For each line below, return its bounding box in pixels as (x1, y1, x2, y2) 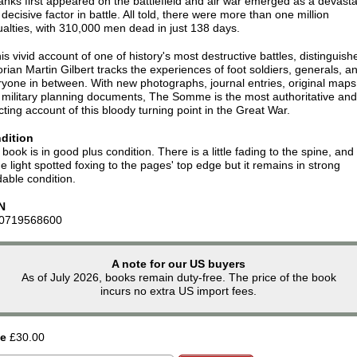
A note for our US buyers (112, 257, 245, 270)
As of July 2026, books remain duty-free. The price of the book (21, 270, 336, 284)
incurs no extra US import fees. (100, 284, 257, 297)
